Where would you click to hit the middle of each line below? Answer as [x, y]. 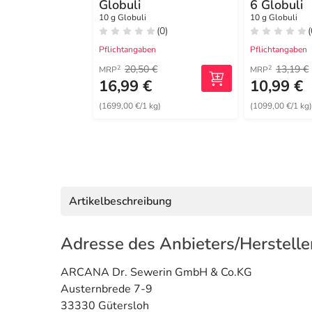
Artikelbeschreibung [120, 202]
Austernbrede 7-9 [107, 289]
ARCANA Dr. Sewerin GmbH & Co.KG [156, 273]
